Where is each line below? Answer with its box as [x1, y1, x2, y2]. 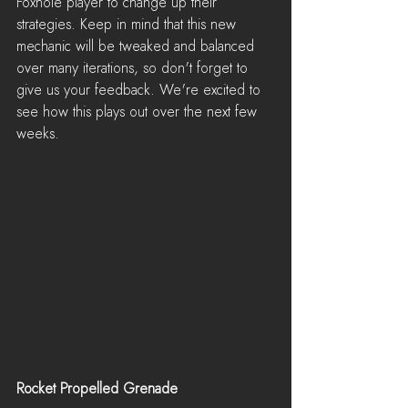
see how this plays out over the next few [16, 105, 261, 119]
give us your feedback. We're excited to [16, 83, 265, 97]
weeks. [16, 127, 59, 141]
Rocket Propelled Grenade [16, 381, 178, 396]
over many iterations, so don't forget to [16, 61, 252, 76]
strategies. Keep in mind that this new [16, 17, 240, 32]
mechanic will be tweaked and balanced [16, 39, 259, 54]
